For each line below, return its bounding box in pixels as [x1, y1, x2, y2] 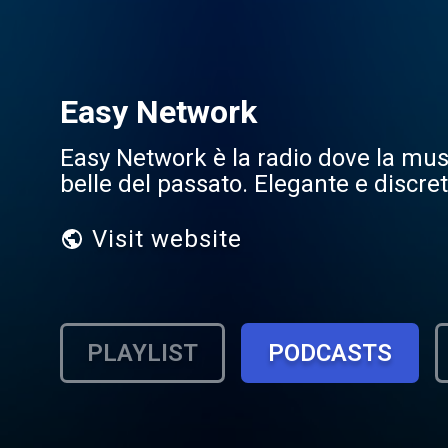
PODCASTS [268, 339, 392, 367]
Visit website [92, 225, 242, 253]
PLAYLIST [87, 339, 198, 367]
